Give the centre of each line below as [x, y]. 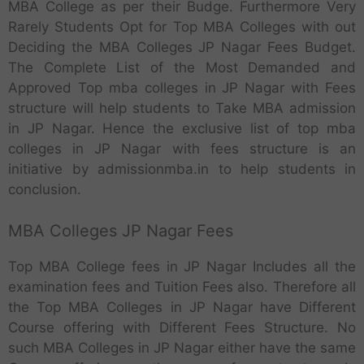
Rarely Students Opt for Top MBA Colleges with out [182, 27]
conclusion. [45, 190]
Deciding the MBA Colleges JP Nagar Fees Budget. [182, 48]
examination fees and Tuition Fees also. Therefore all [182, 286]
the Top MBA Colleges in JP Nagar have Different [182, 307]
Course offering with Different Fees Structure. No [182, 327]
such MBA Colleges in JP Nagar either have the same [182, 347]
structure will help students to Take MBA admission [182, 108]
